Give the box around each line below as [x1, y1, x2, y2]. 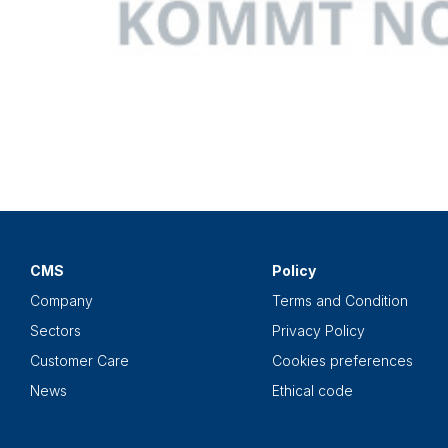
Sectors [30, 322, 81, 340]
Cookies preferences [272, 352, 413, 370]
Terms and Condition [272, 292, 408, 310]
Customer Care [30, 352, 129, 370]
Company [30, 292, 93, 310]
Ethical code [272, 382, 353, 400]
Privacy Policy [272, 322, 365, 340]
